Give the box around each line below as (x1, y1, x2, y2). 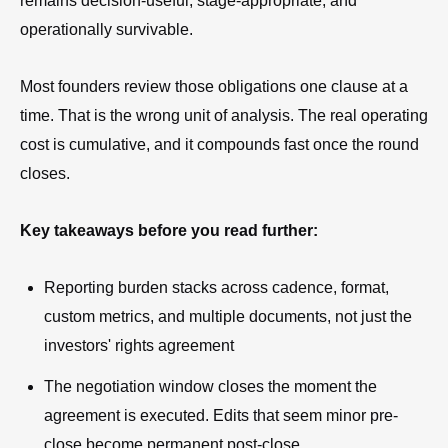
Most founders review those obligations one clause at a (20, 77, 408, 95)
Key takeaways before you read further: (20, 221, 318, 239)
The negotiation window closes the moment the (44, 377, 377, 395)
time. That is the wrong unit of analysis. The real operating (20, 106, 428, 124)
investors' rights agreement (44, 336, 234, 354)
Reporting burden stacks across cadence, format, (44, 278, 389, 296)
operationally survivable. (20, 20, 193, 38)
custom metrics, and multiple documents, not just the (44, 307, 412, 325)
